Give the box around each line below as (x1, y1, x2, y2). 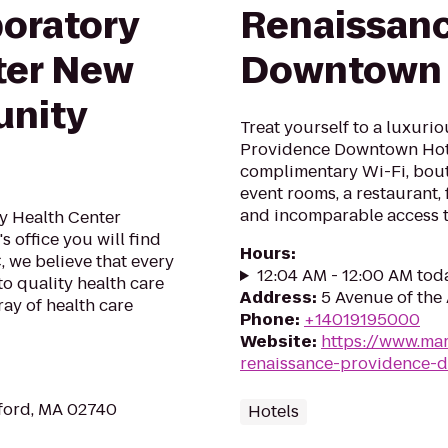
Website (240, 330, 312, 353)
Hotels (248, 400, 299, 423)
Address (240, 286, 312, 309)
